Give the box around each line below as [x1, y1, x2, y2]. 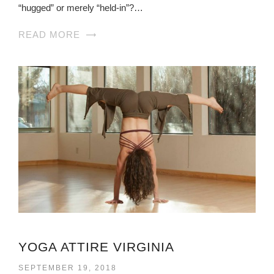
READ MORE [18, 29, 80, 40]
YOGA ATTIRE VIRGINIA [18, 239, 174, 254]
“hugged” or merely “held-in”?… [18, 2, 143, 13]
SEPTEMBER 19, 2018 [18, 263, 117, 272]
